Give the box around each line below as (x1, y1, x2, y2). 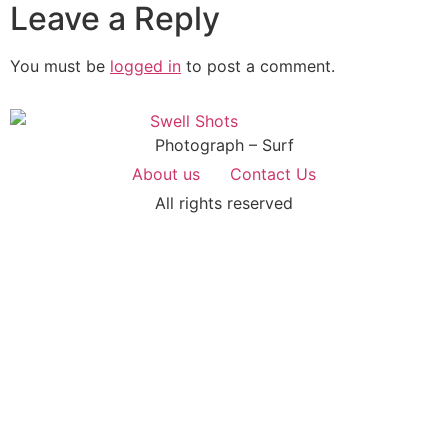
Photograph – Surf (154, 134, 294, 155)
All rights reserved (155, 192, 293, 213)
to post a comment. (181, 56, 335, 77)
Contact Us (230, 163, 316, 184)
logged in (110, 56, 181, 77)
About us (132, 163, 200, 184)
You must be (10, 56, 110, 77)
